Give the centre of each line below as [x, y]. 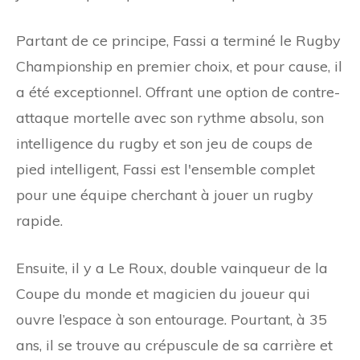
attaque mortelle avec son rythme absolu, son [170, 117]
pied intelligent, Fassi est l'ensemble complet [166, 169]
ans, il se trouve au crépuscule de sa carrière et [174, 345]
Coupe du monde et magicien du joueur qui [163, 293]
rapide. [39, 220]
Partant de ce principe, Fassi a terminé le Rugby [178, 40]
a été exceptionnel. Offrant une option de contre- [178, 92]
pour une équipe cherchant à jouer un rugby [165, 194]
